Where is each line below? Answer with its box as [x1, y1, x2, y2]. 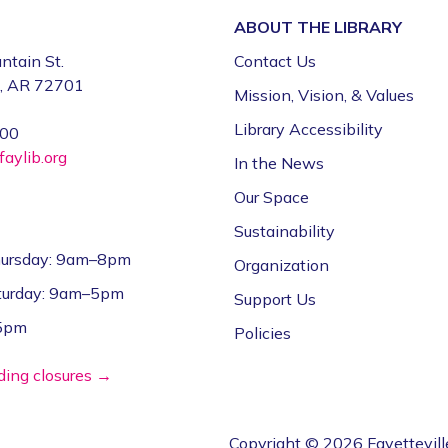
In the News [234, 152, 324, 173]
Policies [234, 322, 291, 343]
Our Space [234, 186, 309, 207]
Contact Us [234, 50, 316, 71]
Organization [234, 254, 329, 275]
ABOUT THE [234, 16, 334, 37]
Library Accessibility [234, 118, 383, 139]
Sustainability [234, 220, 335, 241]
